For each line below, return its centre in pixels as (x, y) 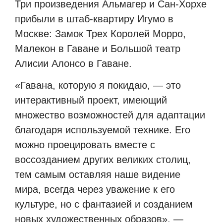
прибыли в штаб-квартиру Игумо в (94, 19)
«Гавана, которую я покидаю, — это (98, 85)
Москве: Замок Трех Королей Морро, (100, 33)
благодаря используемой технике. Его (103, 130)
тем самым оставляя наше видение (98, 175)
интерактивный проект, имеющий (91, 100)
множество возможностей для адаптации (110, 115)
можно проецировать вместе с (85, 145)
